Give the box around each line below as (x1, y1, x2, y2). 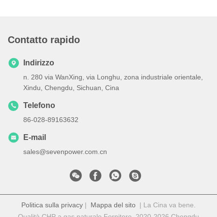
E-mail (23, 133, 46, 142)
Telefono (23, 101, 55, 110)
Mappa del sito (91, 201, 136, 209)
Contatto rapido (8, 34, 80, 46)
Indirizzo (23, 59, 54, 67)
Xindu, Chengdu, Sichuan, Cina (23, 84, 119, 92)
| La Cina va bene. (136, 201, 196, 209)
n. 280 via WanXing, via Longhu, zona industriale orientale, (23, 73, 203, 81)
